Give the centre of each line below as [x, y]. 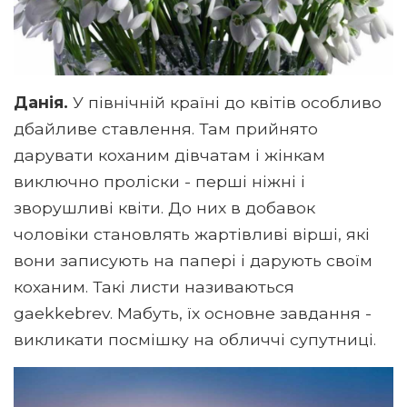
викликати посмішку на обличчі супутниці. [195, 340]
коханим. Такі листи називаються [154, 287]
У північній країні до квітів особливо [225, 103]
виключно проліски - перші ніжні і [159, 182]
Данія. [41, 103]
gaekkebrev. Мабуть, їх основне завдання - [193, 313]
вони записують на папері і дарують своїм [193, 261]
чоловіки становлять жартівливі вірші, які [192, 234]
